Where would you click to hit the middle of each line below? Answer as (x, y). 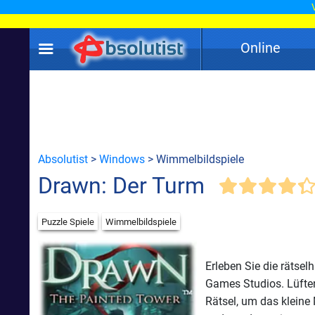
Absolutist (63, 159)
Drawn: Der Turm (121, 186)
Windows (122, 159)
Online (261, 48)
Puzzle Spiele (68, 221)
